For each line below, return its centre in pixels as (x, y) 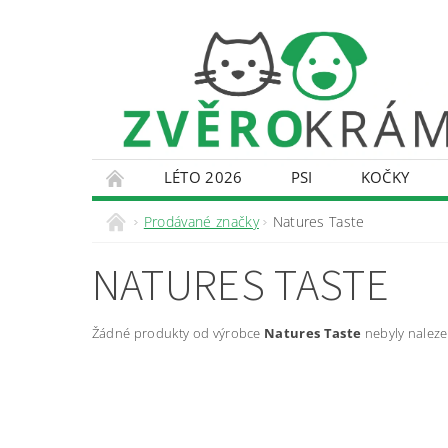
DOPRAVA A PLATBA (312, 212)
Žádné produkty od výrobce (178, 332)
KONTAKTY (154, 212)
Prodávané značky (201, 221)
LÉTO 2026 (203, 176)
